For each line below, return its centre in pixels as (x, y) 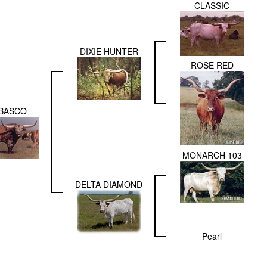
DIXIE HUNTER (109, 52)
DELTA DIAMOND (109, 184)
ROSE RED (212, 65)
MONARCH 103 (212, 155)
